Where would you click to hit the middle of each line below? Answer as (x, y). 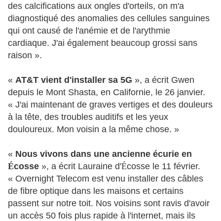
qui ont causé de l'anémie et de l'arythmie (89, 30)
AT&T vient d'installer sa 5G (75, 80)
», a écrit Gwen (165, 80)
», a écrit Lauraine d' (81, 166)
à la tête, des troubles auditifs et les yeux (88, 117)
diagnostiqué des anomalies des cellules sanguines (109, 18)
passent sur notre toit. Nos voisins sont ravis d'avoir (109, 203)
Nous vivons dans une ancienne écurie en (104, 154)
